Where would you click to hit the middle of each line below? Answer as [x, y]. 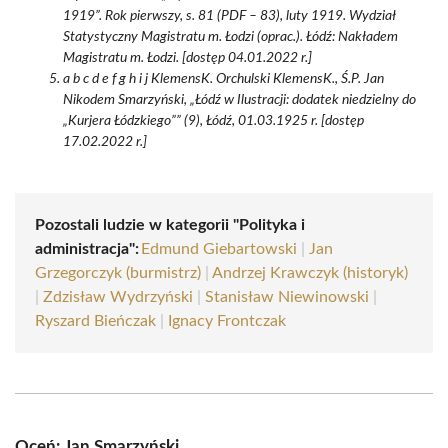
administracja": [87, 249]
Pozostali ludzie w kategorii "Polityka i [170, 225]
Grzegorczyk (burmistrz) [118, 273]
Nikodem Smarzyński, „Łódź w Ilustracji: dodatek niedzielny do [239, 100]
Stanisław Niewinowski [287, 297]
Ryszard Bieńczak [95, 321]
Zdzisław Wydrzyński [118, 297]
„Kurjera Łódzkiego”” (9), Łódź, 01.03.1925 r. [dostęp [213, 121]
